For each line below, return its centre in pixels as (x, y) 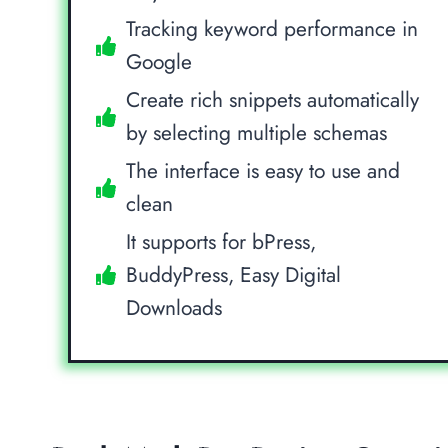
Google (159, 61)
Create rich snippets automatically (273, 99)
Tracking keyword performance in (272, 28)
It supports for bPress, (221, 241)
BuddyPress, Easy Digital (234, 274)
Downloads (174, 307)
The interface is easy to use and (263, 170)
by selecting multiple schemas (257, 132)
